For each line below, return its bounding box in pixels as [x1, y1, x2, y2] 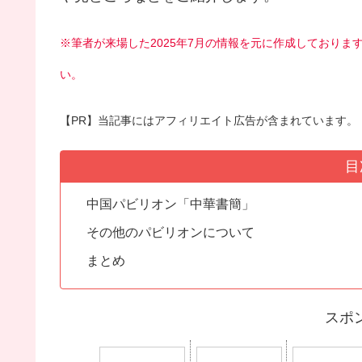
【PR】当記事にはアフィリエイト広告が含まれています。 [60, 113, 358, 127]
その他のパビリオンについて [86, 225, 255, 240]
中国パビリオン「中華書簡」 [86, 196, 255, 212]
